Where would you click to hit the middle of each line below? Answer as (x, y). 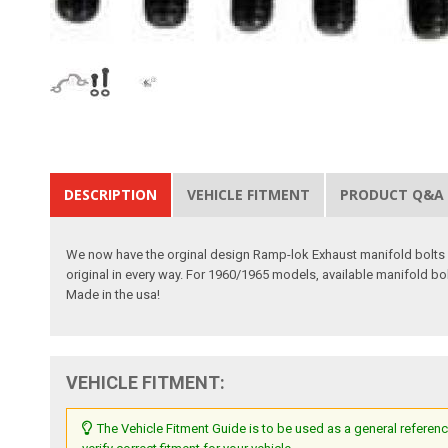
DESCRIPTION (111, 194)
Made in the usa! (113, 294)
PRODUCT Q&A (392, 194)
